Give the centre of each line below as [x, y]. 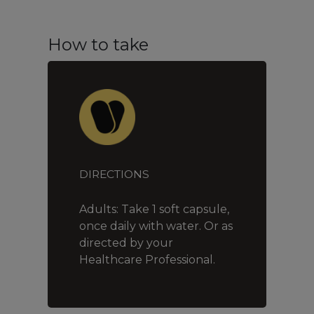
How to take [98, 45]
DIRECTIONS [114, 175]
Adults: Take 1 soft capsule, [154, 210]
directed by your [126, 243]
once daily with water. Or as [156, 226]
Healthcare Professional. [148, 260]
